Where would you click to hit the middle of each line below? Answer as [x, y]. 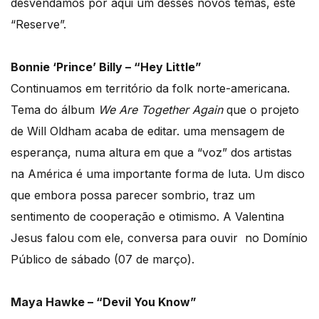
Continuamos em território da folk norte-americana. [150, 88]
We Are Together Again [161, 109]
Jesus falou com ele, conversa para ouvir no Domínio [159, 237]
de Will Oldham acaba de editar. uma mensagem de [148, 131]
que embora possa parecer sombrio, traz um [133, 195]
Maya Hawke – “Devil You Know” [104, 302]
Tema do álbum [54, 109]
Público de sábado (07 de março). [103, 259]
